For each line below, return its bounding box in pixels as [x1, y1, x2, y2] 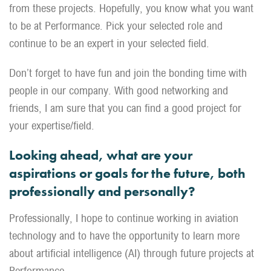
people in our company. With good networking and [9, 84, 228, 97]
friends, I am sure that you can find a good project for [9, 102, 241, 114]
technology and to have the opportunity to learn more [9, 229, 240, 242]
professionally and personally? [9, 183, 195, 200]
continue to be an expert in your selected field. [9, 37, 209, 50]
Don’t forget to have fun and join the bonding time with [9, 67, 247, 79]
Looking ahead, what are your [9, 146, 192, 164]
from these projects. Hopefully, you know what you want [9, 2, 253, 15]
